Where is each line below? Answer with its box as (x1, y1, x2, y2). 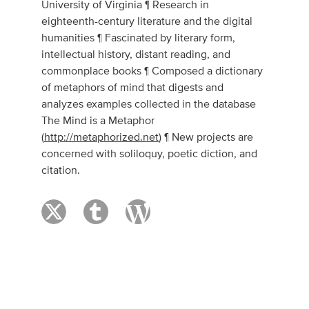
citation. (41, 165, 81, 176)
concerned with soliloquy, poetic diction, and (41, 148, 258, 159)
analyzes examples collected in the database (41, 99, 257, 110)
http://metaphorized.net (44, 132, 159, 143)
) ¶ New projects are (159, 132, 254, 143)
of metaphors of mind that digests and (41, 82, 224, 93)
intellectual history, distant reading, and (41, 49, 231, 60)
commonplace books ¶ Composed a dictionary (41, 66, 263, 77)
